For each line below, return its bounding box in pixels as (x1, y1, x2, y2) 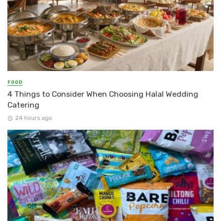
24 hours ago (15, 114, 52, 122)
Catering (7, 100, 39, 110)
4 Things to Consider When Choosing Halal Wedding (7, 89, 198, 99)
